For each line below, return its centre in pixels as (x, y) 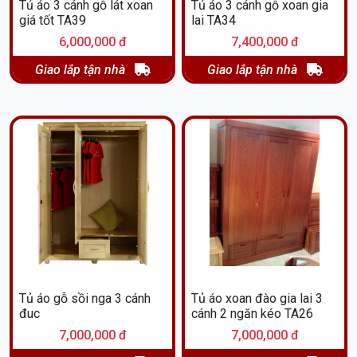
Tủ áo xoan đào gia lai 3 (257, 298)
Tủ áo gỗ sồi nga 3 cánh (85, 298)
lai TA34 (214, 20)
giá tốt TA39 (53, 20)
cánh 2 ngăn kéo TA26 (252, 313)
